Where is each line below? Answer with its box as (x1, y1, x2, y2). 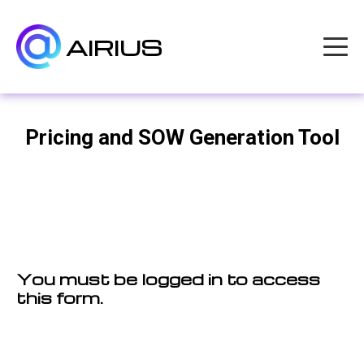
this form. (16, 287, 103, 308)
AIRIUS (66, 32, 162, 62)
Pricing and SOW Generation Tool (24, 125, 340, 149)
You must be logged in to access (16, 268, 320, 289)
